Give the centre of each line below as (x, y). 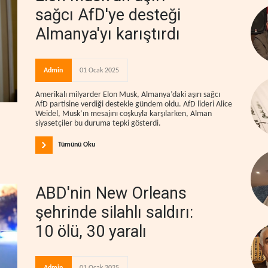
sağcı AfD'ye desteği (108, 15)
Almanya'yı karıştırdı (108, 34)
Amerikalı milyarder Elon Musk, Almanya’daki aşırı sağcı (128, 95)
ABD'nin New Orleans (111, 193)
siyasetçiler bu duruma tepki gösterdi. (98, 123)
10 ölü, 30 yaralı (91, 231)
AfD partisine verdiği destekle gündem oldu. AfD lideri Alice (134, 104)
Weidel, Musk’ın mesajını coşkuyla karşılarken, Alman (124, 114)
